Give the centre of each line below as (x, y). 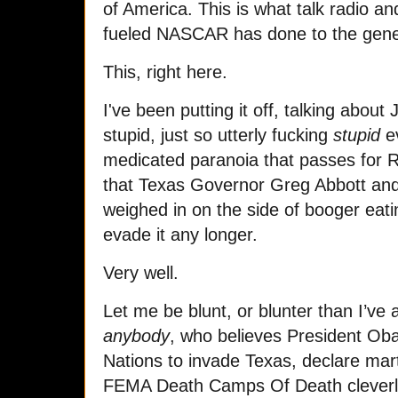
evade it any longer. (180, 234)
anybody (136, 335)
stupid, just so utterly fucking (218, 135)
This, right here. (165, 72)
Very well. (141, 272)
